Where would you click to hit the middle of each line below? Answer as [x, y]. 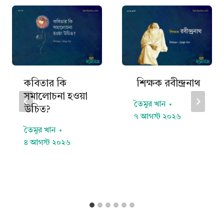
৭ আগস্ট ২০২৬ [157, 117]
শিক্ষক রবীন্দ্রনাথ [167, 84]
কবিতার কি [45, 84]
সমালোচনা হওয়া [56, 97]
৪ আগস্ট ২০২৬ [47, 143]
